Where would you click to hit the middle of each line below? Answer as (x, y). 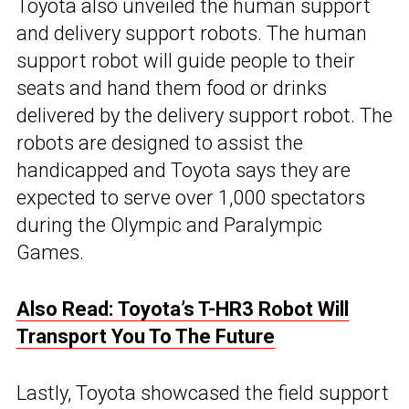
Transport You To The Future (146, 336)
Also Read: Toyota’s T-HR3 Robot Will (183, 309)
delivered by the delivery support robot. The (204, 115)
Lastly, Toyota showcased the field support (203, 393)
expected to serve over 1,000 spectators (191, 197)
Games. (50, 252)
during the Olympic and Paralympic (169, 225)
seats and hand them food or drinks (172, 88)
